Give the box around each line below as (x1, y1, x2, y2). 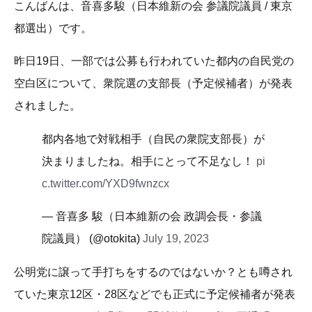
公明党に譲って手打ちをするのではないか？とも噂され (14, 266, 292, 279)
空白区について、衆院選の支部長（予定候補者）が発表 (14, 77, 292, 90)
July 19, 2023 (143, 233, 209, 245)
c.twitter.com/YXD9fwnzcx (42, 178, 169, 190)
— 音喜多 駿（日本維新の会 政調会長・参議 (42, 210, 262, 223)
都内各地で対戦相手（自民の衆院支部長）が (42, 133, 265, 146)
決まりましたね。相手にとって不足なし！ (42, 155, 256, 168)
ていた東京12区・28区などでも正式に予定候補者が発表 (14, 288, 295, 301)
